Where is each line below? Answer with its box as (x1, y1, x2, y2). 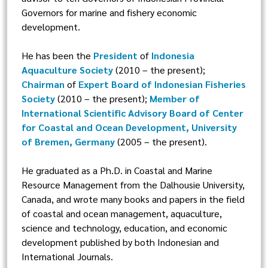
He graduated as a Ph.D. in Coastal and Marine (22, 164, 212, 176)
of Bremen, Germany (22, 135, 115, 148)
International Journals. (22, 250, 113, 263)
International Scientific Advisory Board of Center (22, 106, 243, 119)
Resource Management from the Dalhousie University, (22, 178, 245, 191)
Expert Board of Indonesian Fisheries (78, 78, 246, 90)
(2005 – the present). (115, 135, 207, 148)
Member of (150, 92, 200, 105)
